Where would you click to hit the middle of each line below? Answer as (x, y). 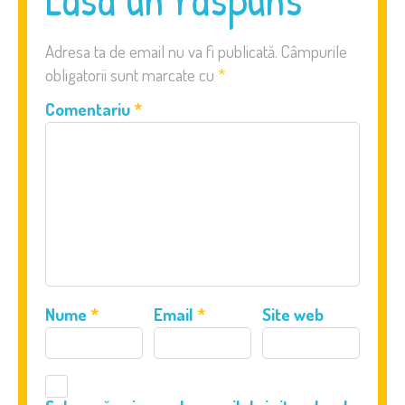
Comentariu (89, 108)
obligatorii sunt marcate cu (132, 74)
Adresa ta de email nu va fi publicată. (161, 51)
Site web (293, 314)
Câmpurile (314, 51)
